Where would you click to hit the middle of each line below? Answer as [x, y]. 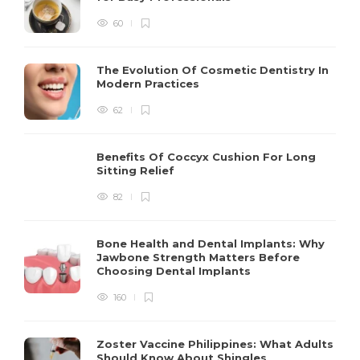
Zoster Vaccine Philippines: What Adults [215, 344]
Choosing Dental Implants [175, 270]
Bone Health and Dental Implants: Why [211, 243]
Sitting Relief [137, 170]
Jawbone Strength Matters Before [198, 257]
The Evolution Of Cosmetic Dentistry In [213, 70]
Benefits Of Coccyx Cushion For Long [206, 156]
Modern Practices [149, 83]
